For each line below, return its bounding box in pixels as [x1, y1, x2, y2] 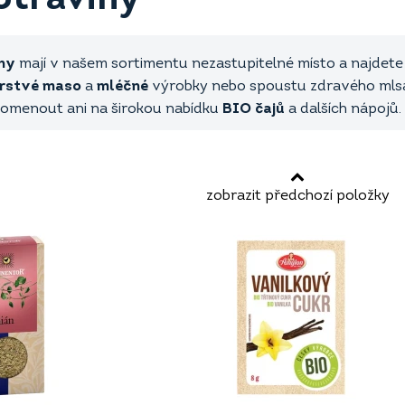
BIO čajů [222, 102, 285, 118]
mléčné [97, 80, 148, 95]
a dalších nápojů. [285, 102, 401, 118]
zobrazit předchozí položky [205, 189, 390, 204]
